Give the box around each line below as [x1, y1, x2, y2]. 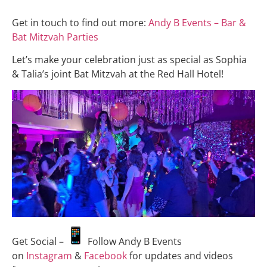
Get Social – [12, 234, 66, 248]
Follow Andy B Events [85, 234, 182, 248]
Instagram [26, 249, 72, 262]
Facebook [84, 249, 127, 262]
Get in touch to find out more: [12, 15, 148, 29]
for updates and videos [127, 249, 233, 262]
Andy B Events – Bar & [148, 15, 246, 29]
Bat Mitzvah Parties [12, 30, 98, 44]
